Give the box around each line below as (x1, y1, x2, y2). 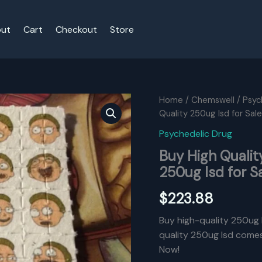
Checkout (56, 23, 97, 36)
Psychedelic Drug (159, 127, 232, 140)
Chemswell (191, 94, 235, 106)
